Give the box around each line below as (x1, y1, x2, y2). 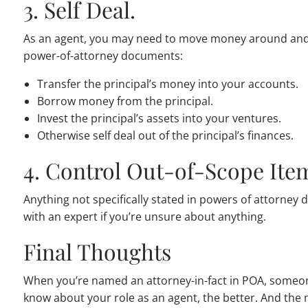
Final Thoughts (23, 236, 172, 267)
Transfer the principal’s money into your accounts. (37, 76, 299, 92)
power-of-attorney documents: (23, 48, 184, 64)
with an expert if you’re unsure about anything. (23, 209, 267, 225)
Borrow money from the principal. (37, 93, 214, 109)
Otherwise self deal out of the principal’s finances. (37, 128, 294, 144)
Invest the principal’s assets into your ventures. (37, 111, 282, 126)
